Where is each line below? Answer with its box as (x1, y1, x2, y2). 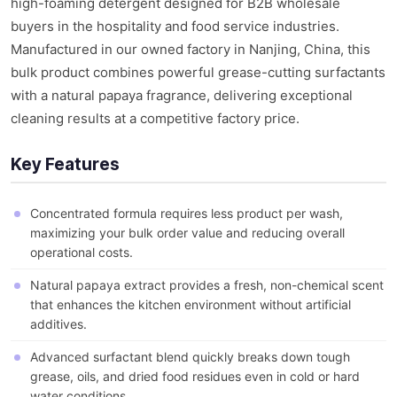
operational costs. (30, 245, 133, 261)
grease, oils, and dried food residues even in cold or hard (30, 369, 360, 385)
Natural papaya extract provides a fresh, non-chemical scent (30, 277, 384, 293)
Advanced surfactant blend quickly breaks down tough (30, 349, 350, 365)
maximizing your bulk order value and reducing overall (30, 225, 345, 241)
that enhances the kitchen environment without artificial (30, 297, 351, 313)
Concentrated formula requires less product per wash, (30, 206, 343, 222)
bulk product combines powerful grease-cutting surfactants (11, 64, 385, 82)
